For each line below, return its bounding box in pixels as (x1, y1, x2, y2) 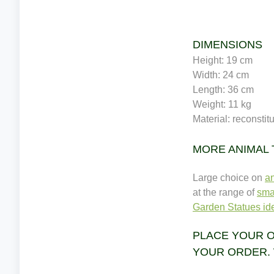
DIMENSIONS (193, 38, 262, 51)
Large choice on (193, 172, 265, 183)
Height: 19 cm (193, 54, 253, 65)
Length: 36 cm (193, 84, 254, 95)
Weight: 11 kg (193, 98, 251, 109)
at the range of (193, 187, 257, 198)
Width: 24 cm (193, 69, 249, 80)
